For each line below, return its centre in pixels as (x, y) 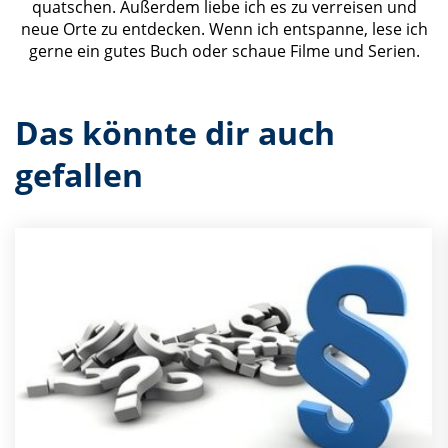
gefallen (79, 174)
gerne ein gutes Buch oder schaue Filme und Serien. (224, 51)
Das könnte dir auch (175, 132)
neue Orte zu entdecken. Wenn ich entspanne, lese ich (224, 29)
